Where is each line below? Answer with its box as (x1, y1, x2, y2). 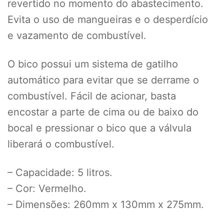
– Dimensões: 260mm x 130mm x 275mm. (7, 198, 204, 211)
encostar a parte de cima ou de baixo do (7, 106, 198, 118)
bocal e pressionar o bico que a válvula (7, 122, 191, 134)
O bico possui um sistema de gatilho (7, 58, 178, 70)
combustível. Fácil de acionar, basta (7, 90, 176, 102)
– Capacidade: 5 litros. (7, 166, 112, 179)
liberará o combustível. (7, 138, 114, 150)
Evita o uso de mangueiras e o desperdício (7, 13, 208, 26)
